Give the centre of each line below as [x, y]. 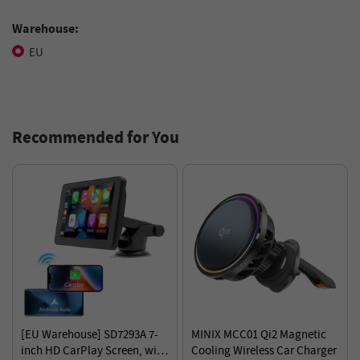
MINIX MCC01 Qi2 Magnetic [259, 335]
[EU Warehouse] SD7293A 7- [90, 335]
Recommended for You [96, 139]
